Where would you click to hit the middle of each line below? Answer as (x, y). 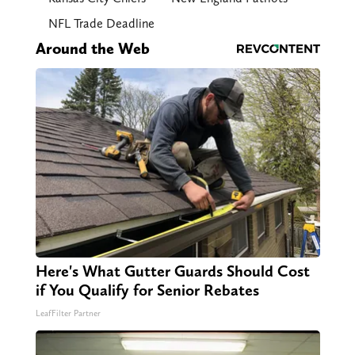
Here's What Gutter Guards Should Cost (172, 271)
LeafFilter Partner (68, 314)
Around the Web (92, 49)
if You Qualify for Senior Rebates (147, 290)
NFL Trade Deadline (101, 24)
